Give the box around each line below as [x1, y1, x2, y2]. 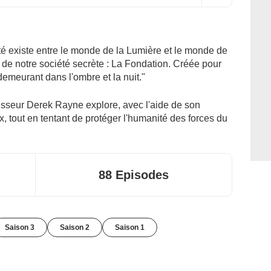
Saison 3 [5, 223, 34, 232]
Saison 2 [60, 223, 90, 232]
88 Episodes [99, 168, 169, 181]
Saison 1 [115, 223, 145, 232]
